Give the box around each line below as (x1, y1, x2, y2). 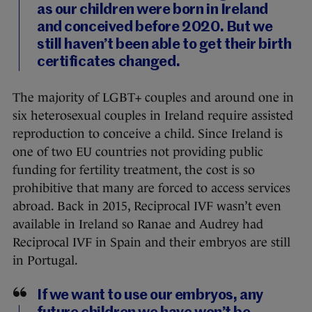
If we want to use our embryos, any (37, 288, 263, 304)
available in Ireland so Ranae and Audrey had (13, 217, 263, 232)
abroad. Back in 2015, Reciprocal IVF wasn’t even (13, 199, 281, 214)
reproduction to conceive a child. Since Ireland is (13, 127, 283, 141)
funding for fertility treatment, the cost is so (13, 163, 255, 178)
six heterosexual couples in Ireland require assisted (13, 109, 293, 123)
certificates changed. (37, 55, 180, 70)
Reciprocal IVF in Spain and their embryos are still (13, 235, 290, 250)
